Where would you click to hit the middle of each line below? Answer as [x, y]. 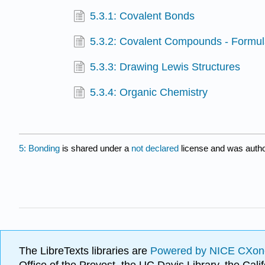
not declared [156, 148]
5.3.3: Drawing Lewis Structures [165, 67]
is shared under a [96, 148]
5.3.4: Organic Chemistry [149, 93]
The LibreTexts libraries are [85, 251]
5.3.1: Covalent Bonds [143, 16]
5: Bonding [39, 148]
